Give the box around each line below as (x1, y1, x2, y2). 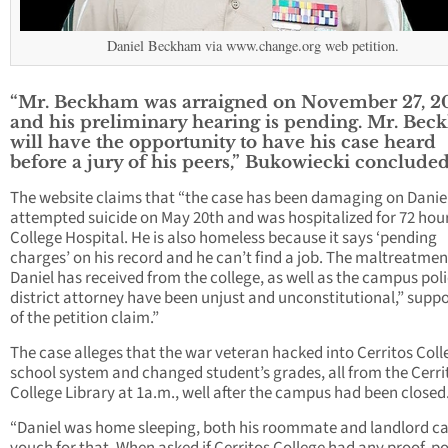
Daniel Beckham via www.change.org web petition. (106, 36, 399, 56)
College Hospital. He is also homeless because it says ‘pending (10, 226, 437, 251)
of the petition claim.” (10, 306, 159, 331)
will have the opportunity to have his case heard (10, 132, 436, 154)
